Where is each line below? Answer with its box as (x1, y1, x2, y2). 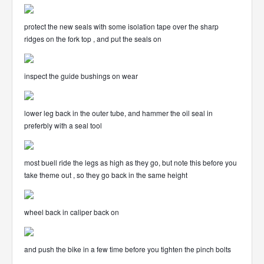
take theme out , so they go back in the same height (24, 170, 187, 180)
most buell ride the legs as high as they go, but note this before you (24, 157, 237, 167)
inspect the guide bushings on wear (24, 71, 138, 81)
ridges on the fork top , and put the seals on (24, 34, 161, 44)
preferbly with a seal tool (24, 120, 102, 130)
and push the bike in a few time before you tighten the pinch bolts (24, 244, 231, 254)
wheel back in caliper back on (24, 207, 119, 217)
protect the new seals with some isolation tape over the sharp (24, 21, 219, 31)
